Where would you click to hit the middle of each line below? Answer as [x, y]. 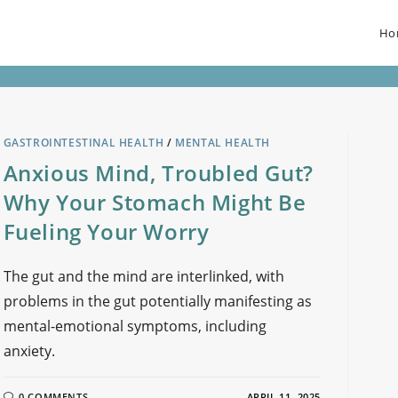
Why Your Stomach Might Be [155, 202]
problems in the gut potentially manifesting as [157, 301]
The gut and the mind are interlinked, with [143, 276]
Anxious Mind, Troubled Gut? [158, 173]
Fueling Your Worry [109, 231]
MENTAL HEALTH [223, 143]
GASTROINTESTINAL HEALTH [84, 143]
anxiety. [29, 351]
